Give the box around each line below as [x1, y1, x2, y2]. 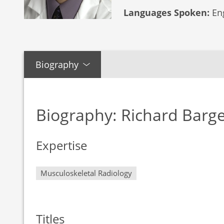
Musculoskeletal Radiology [40, 168, 132, 178]
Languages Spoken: [123, 6, 209, 18]
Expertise [36, 137, 87, 153]
